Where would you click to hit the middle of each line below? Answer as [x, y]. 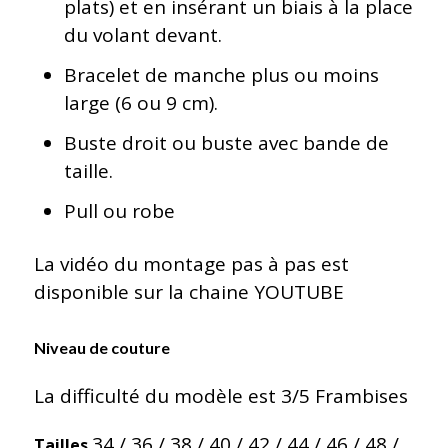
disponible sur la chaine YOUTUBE [188, 292]
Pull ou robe [119, 211]
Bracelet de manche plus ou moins [221, 75]
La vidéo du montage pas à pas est [191, 264]
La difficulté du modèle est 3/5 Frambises [220, 396]
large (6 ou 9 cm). [140, 103]
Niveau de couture [101, 348]
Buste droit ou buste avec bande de [226, 143]
